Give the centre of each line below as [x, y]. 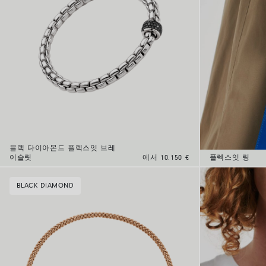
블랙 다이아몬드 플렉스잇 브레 [63, 149]
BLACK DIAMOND [45, 186]
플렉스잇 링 [229, 158]
